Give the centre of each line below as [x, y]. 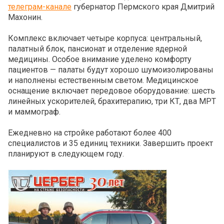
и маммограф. [34, 112]
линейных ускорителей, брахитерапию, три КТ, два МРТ [112, 101]
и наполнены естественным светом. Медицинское [103, 80]
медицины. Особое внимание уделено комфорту [100, 59]
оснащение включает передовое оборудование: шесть [111, 91]
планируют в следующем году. [66, 154]
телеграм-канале [40, 7]
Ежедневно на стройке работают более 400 [90, 133]
